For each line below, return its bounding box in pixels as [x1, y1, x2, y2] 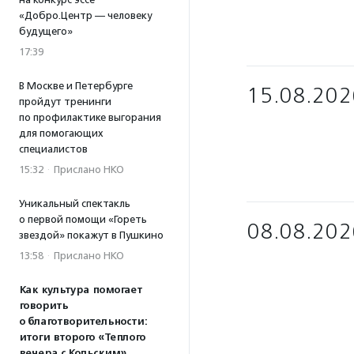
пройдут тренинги [19, 96, 111, 107]
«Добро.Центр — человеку [19, 9, 152, 21]
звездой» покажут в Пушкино [19, 229, 164, 241]
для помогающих [19, 127, 104, 139]
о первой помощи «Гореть [19, 213, 147, 225]
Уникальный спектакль [19, 198, 130, 209]
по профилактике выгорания [19, 111, 161, 123]
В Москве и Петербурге [19, 80, 133, 92]
